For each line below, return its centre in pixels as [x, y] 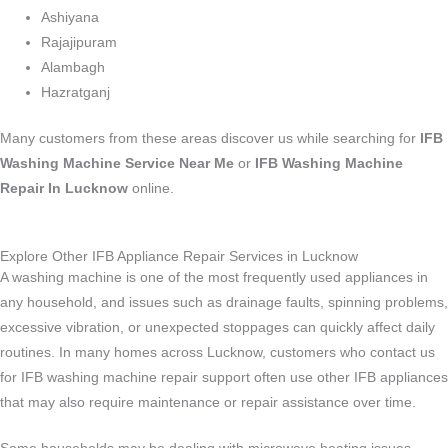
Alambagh [73, 68]
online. [151, 188]
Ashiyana [70, 18]
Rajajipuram [79, 43]
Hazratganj [76, 93]
